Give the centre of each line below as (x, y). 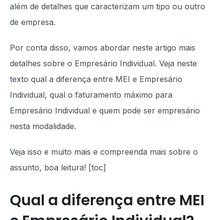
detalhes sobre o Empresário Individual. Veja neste (103, 63)
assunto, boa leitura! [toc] (58, 167)
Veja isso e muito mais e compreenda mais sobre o (104, 152)
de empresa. (34, 22)
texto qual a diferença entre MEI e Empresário (96, 79)
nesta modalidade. (44, 126)
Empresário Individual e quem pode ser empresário (105, 110)
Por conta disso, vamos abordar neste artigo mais (103, 48)
